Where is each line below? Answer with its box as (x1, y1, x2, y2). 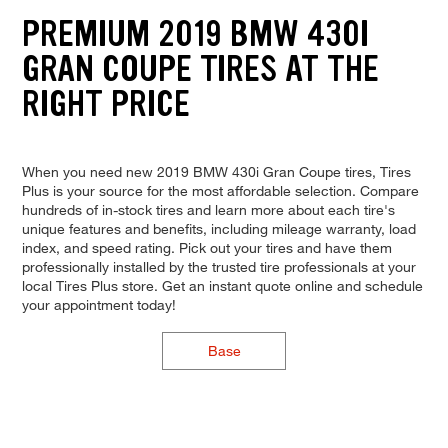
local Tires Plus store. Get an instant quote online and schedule (21, 276, 423, 294)
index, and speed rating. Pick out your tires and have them (21, 238, 392, 256)
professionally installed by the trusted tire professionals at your (21, 257, 416, 275)
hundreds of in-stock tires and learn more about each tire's (21, 200, 395, 218)
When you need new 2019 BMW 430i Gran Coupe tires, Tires (21, 162, 411, 180)
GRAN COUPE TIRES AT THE (21, 45, 379, 93)
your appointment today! (21, 295, 176, 313)
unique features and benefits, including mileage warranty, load (21, 219, 416, 237)
